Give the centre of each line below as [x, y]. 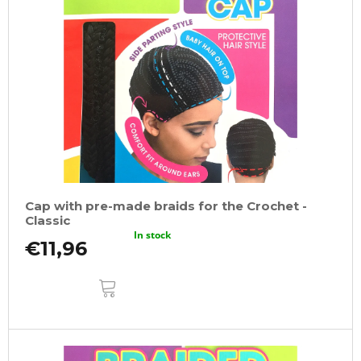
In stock [153, 234]
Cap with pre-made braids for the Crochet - [166, 205]
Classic [48, 220]
